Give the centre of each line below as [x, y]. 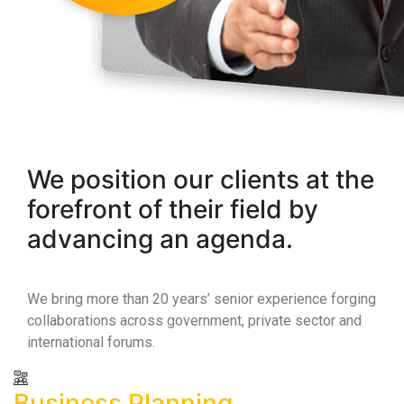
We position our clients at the [201, 179]
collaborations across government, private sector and [194, 321]
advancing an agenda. [160, 239]
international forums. [91, 342]
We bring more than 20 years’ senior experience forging [202, 299]
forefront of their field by [173, 209]
